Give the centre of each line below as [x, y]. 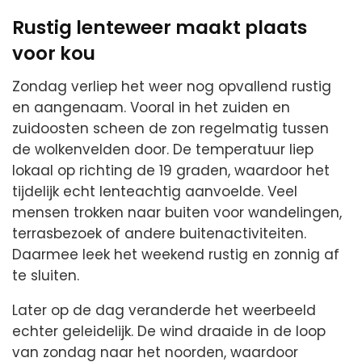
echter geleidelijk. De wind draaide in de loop [169, 331]
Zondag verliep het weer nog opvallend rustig [172, 86]
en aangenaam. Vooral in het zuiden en [151, 107]
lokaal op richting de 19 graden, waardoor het [171, 170]
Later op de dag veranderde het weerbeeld [164, 310]
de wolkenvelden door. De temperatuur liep [163, 149]
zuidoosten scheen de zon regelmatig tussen [170, 128]
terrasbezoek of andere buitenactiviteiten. [159, 233]
